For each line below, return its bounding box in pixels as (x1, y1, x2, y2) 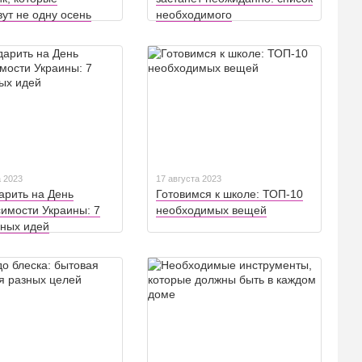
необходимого (156, 8, 232, 22)
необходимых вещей (156, 204, 267, 217)
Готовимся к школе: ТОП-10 (156, 187, 303, 201)
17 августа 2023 (156, 174, 221, 184)
